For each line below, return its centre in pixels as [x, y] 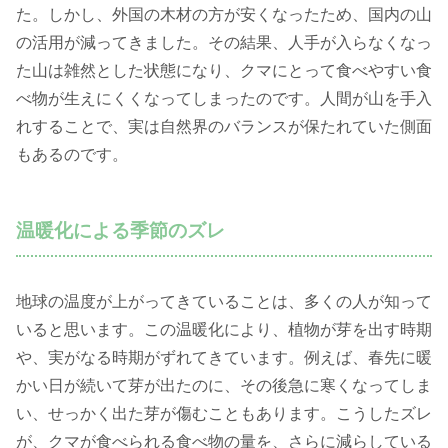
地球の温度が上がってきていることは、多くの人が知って [224, 301]
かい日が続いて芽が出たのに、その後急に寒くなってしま [224, 385]
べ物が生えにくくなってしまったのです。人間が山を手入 [224, 99]
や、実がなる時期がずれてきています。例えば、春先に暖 [224, 357]
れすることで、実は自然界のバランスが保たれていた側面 [224, 127]
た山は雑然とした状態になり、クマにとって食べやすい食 [224, 71]
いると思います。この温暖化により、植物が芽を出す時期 [224, 329]
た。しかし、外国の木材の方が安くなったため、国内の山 [224, 15]
